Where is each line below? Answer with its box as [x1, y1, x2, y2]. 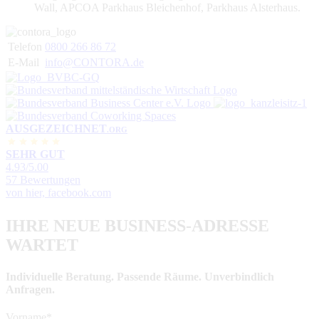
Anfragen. [6, 283, 55, 296]
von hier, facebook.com [6, 186, 111, 199]
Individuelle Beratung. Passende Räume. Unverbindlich [6, 270, 274, 283]
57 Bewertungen [6, 173, 80, 186]
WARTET [6, 236, 78, 255]
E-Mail [8, 56, 39, 68]
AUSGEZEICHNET [6, 122, 107, 135]
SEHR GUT [6, 147, 65, 160]
